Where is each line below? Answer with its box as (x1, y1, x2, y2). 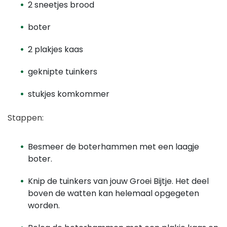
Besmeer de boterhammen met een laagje (28, 140, 199, 153)
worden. (28, 199, 60, 211)
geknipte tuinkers (28, 65, 97, 78)
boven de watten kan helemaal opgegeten (28, 187, 199, 199)
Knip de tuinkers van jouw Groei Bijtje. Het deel (28, 175, 209, 187)
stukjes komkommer (28, 88, 109, 100)
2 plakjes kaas (28, 43, 83, 55)
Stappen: (8, 111, 44, 124)
